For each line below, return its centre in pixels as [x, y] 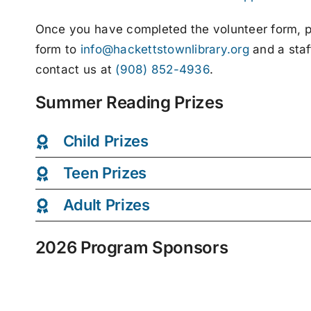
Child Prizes [106, 141]
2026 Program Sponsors [132, 248]
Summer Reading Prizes [129, 103]
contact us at [75, 70]
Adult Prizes [106, 205]
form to [56, 50]
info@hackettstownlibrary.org [163, 50]
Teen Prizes [105, 173]
